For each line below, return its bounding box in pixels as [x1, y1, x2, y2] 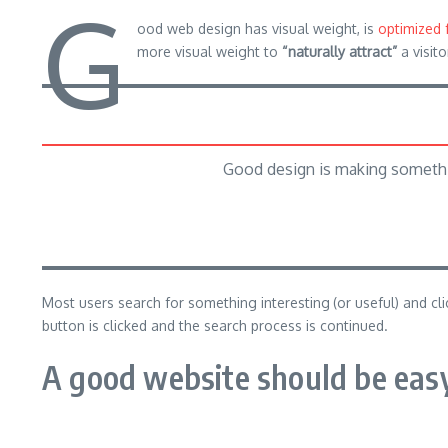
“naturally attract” [281, 43, 397, 60]
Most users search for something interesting [42, 294, 330, 311]
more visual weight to [136, 43, 282, 60]
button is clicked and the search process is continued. [42, 317, 388, 334]
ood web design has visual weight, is [136, 20, 378, 37]
